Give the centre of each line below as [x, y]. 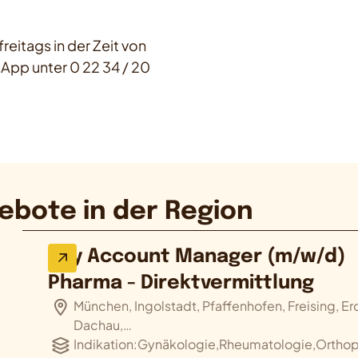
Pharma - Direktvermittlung [181, 284]
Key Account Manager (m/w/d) [197, 257]
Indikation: [106, 344]
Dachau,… [103, 325]
